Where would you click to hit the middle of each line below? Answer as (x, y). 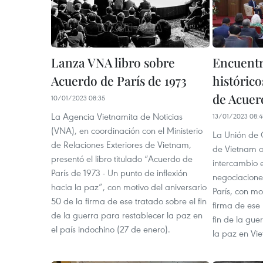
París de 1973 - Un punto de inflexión (119, 173)
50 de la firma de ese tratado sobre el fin (129, 201)
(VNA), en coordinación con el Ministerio (127, 130)
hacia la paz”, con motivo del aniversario (129, 187)
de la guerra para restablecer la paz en (127, 215)
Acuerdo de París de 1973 (119, 80)
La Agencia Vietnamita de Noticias (117, 116)
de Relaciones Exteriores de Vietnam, (121, 144)
